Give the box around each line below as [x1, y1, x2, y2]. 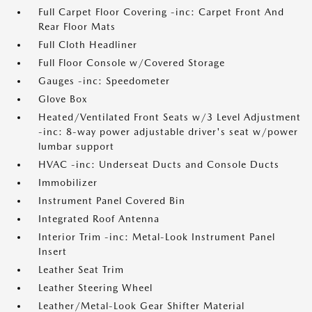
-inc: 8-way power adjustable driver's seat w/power [38, 126, 298, 137]
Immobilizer [38, 177, 97, 188]
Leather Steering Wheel [38, 282, 153, 293]
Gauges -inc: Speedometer [38, 75, 170, 86]
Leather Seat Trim [38, 264, 124, 275]
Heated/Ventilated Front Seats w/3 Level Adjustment [38, 111, 301, 123]
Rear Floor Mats [38, 21, 116, 32]
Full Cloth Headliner [38, 39, 137, 50]
